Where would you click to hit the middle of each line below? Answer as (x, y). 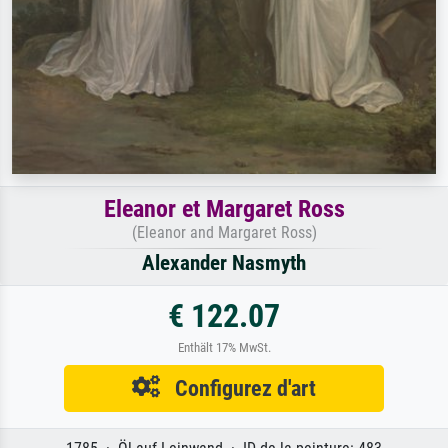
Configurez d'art (238, 387)
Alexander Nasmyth (224, 262)
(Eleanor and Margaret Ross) (224, 232)
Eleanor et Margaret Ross (224, 208)
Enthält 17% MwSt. (224, 347)
